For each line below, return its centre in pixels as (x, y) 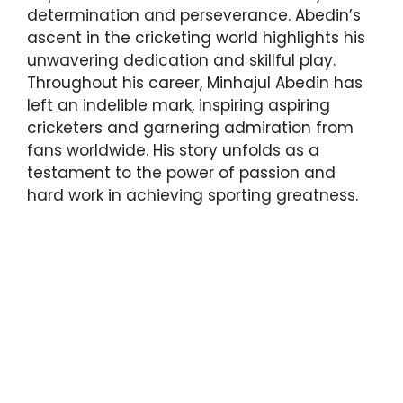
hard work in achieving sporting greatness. (193, 195)
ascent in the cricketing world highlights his (196, 37)
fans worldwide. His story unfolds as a (173, 150)
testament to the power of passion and (181, 172)
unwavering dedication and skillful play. (181, 60)
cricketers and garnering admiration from (190, 127)
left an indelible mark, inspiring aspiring (179, 105)
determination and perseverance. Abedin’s (194, 15)
